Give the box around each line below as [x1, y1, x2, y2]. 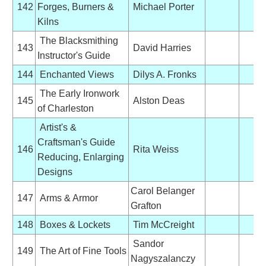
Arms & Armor [37, 192, 98, 203]
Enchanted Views [37, 69, 114, 80]
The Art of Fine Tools [37, 245, 126, 256]
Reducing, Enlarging [37, 151, 124, 162]
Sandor [130, 238, 164, 249]
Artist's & [37, 122, 77, 132]
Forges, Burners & [37, 1, 114, 12]
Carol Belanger [130, 185, 195, 196]
